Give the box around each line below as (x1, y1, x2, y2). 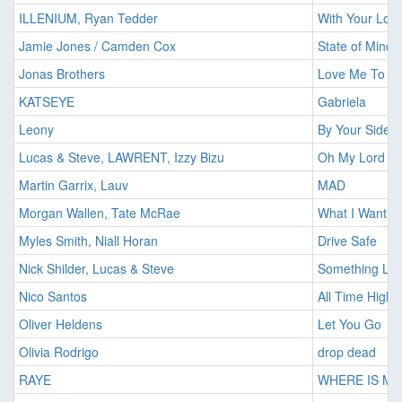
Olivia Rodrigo (19, 343, 99, 362)
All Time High (318, 287, 393, 306)
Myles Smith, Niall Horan (19, 232, 158, 250)
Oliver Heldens (19, 315, 102, 334)
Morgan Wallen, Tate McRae (19, 204, 180, 223)
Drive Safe (318, 232, 377, 250)
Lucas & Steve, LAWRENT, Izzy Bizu (19, 148, 224, 167)
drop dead (318, 343, 376, 362)
